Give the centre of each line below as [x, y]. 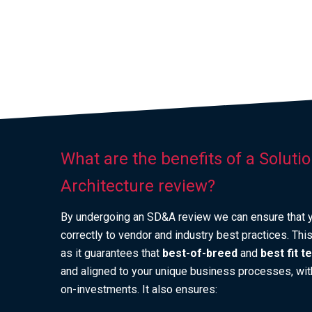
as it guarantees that [110, 253]
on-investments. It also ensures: [139, 290]
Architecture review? [138, 186]
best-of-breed [200, 253]
